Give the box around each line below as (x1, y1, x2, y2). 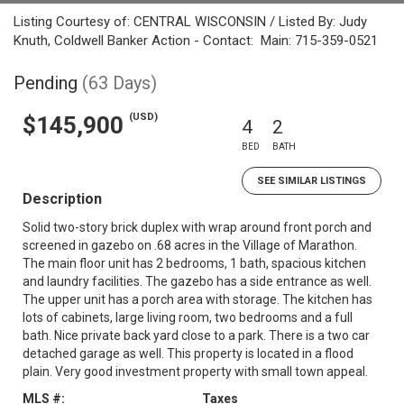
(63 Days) (82, 72, 157, 94)
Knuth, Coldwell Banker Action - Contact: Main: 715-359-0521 (14, 32, 378, 49)
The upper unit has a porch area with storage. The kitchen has (23, 292, 372, 307)
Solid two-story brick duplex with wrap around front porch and (23, 220, 372, 234)
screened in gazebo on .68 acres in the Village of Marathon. (23, 238, 357, 252)
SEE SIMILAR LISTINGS (257, 175, 366, 187)
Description (23, 190, 102, 207)
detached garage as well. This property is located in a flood (23, 346, 353, 361)
